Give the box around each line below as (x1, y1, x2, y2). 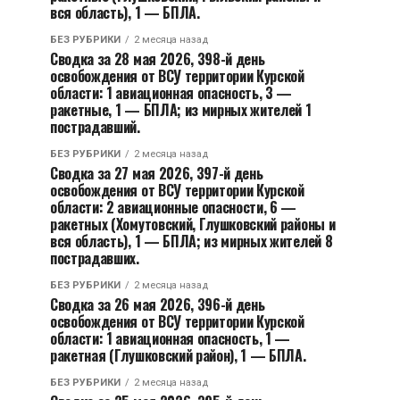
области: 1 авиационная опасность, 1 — (50, 328, 291, 349)
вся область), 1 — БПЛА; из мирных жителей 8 (50, 230, 333, 252)
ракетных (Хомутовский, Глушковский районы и (50, 213, 336, 235)
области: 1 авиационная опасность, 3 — (50, 82, 293, 104)
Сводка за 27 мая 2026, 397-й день (50, 162, 263, 184)
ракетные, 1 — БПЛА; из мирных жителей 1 (50, 99, 312, 121)
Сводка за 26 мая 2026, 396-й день (50, 294, 265, 315)
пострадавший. (50, 116, 140, 137)
